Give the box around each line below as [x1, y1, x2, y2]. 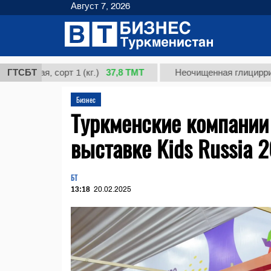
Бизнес [76, 94, 96, 105]
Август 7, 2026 [71, 1, 130, 11]
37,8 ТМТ [69, 67, 108, 77]
